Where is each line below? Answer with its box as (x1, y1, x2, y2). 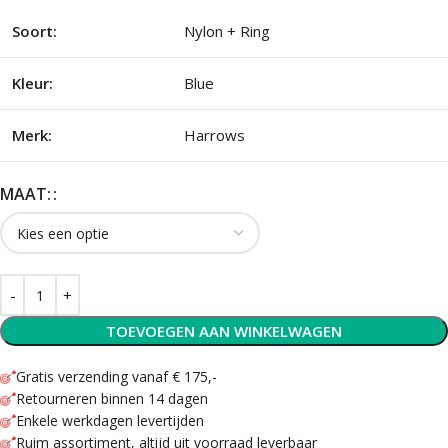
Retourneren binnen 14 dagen (16, 389, 208, 408)
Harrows (184, 125, 245, 145)
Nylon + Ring (184, 21, 270, 41)
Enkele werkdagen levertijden (16, 411, 204, 430)
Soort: (12, 21, 57, 41)
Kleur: (12, 73, 53, 93)
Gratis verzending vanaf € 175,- (16, 367, 217, 386)
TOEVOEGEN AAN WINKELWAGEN (106, 321, 342, 341)
